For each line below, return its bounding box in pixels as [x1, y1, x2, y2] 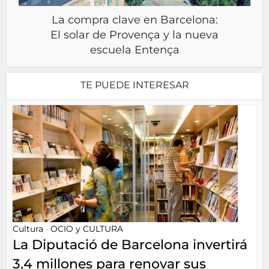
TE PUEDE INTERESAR [80, 79, 189, 91]
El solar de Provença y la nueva [50, 28, 219, 41]
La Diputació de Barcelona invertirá [13, 237, 248, 253]
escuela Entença [89, 43, 180, 56]
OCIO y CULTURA [50, 223, 124, 234]
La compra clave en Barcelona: [51, 13, 218, 26]
